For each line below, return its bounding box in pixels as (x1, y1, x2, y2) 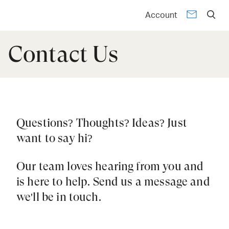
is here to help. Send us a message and (16, 175, 210, 188)
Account (145, 11, 177, 19)
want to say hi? (16, 131, 93, 145)
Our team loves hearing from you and (16, 159, 204, 173)
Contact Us (8, 41, 119, 67)
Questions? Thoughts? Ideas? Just (16, 116, 187, 129)
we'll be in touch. (16, 190, 101, 203)
